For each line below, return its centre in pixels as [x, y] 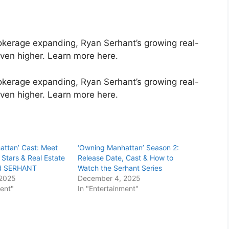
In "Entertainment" [108, 189]
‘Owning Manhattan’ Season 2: [129, 148]
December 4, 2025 [109, 178]
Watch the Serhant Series [120, 168]
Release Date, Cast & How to [126, 158]
